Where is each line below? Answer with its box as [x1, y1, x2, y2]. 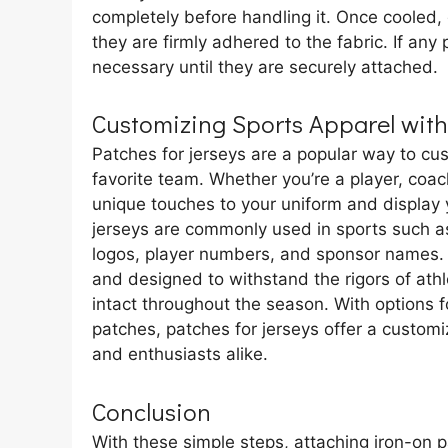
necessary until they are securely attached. [92, 56, 438, 77]
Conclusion [92, 394, 211, 428]
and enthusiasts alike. [92, 344, 268, 365]
